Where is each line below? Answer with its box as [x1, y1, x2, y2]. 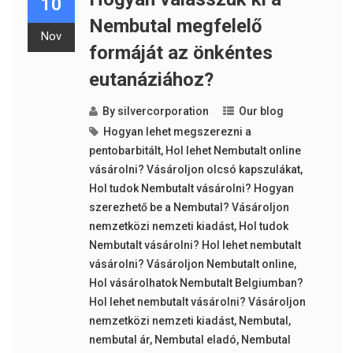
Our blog [238, 105, 284, 118]
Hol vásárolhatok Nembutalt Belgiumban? [88, 277, 303, 290]
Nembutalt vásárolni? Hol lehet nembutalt [88, 239, 301, 252]
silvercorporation [117, 105, 209, 118]
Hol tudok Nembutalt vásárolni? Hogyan [88, 182, 294, 195]
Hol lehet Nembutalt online [165, 144, 301, 158]
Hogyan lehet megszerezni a [102, 125, 251, 139]
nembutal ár [88, 333, 150, 347]
